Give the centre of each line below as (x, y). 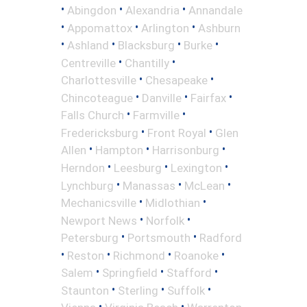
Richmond (139, 255)
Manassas (149, 185)
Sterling (138, 290)
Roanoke (196, 255)
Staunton (85, 290)
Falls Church (93, 115)
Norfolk (165, 220)
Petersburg (90, 237)
